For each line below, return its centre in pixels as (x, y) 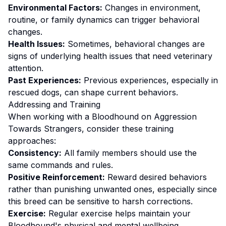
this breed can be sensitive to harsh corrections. (100, 201)
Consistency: (35, 153)
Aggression (175, 117)
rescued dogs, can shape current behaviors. (93, 92)
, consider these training (128, 129)
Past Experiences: (45, 80)
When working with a (50, 117)
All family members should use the (129, 153)
